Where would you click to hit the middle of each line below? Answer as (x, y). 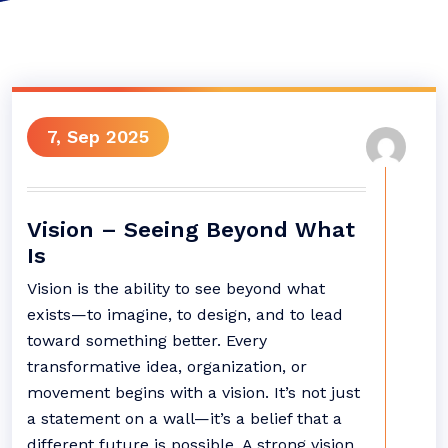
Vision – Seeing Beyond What (191, 229)
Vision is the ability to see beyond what (176, 288)
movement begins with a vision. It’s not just (193, 392)
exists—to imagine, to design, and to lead (185, 314)
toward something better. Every (147, 340)
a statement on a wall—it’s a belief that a (184, 418)
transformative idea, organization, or (167, 366)
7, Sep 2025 (98, 136)
